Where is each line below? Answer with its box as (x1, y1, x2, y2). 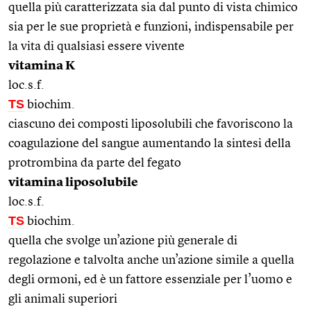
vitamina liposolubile (8, 176, 138, 189)
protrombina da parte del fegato (8, 156, 181, 169)
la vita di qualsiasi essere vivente (8, 40, 185, 53)
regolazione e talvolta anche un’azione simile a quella (8, 253, 294, 267)
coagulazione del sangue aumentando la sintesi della (8, 137, 291, 150)
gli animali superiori (8, 292, 117, 305)
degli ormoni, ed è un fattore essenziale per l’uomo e (8, 273, 292, 286)
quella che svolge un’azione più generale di (8, 234, 237, 247)
